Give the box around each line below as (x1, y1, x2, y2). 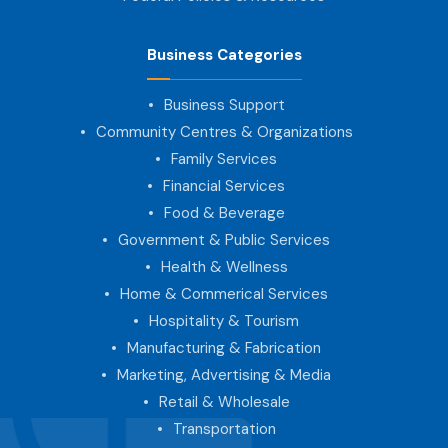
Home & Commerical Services (120, 283, 328, 304)
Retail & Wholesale (158, 391, 290, 412)
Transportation (172, 418, 276, 439)
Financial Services (163, 175, 285, 196)
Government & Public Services (118, 229, 330, 250)
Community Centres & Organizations (95, 121, 353, 142)
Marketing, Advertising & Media (117, 364, 331, 385)
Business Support (163, 94, 285, 115)
